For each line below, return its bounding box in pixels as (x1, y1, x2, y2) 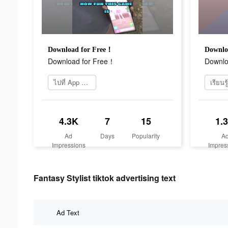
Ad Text (56, 207, 79, 217)
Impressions (51, 140, 85, 149)
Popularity (132, 131, 160, 140)
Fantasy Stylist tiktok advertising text (34, 172, 176, 184)
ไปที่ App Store (81, 77, 88, 87)
